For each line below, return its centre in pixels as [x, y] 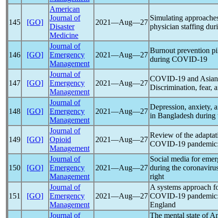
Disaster [62, 27]
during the [166, 168]
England [163, 205]
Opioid [60, 139]
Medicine [64, 35]
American [65, 9]
